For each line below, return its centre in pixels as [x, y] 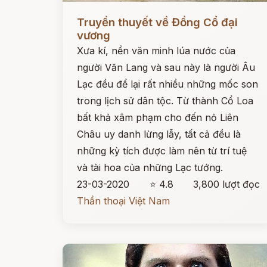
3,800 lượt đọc [227, 184]
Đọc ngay [84, 13]
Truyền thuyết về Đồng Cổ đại [157, 22]
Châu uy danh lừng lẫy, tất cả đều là [159, 134]
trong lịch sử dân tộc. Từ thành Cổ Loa [165, 101]
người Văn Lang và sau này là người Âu [166, 67]
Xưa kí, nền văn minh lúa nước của [156, 51]
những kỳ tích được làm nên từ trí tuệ [162, 151]
